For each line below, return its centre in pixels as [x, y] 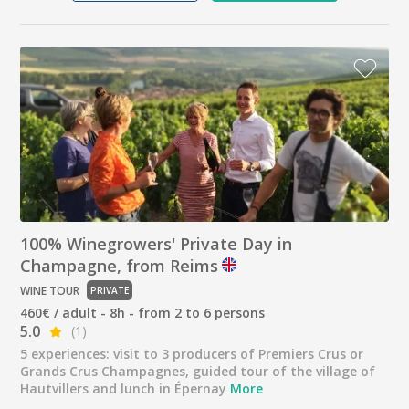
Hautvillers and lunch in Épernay [126, 389]
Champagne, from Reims [120, 266]
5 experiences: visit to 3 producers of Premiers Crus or [192, 354]
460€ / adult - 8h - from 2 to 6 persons [143, 313]
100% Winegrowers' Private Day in [157, 244]
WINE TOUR [50, 290]
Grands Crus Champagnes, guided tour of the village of [198, 372]
